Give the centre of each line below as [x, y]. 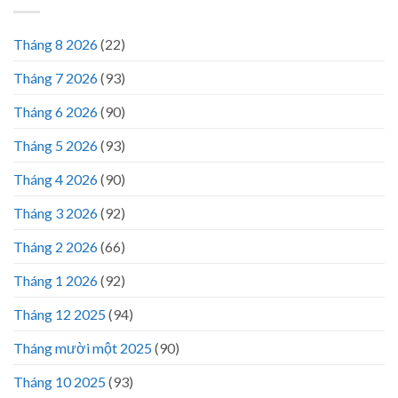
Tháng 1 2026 [56, 281]
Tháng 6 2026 [56, 112]
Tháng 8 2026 [56, 44]
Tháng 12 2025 [60, 314]
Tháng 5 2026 [56, 146]
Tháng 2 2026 [56, 247]
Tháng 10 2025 [60, 382]
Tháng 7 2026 [56, 78]
